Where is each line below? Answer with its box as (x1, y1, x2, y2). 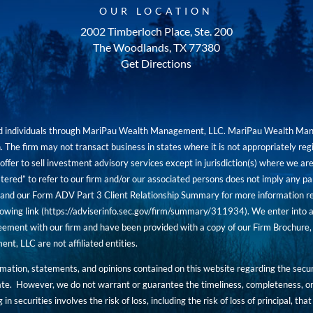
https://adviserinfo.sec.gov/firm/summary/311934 (44, 205, 245, 217)
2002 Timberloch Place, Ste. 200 (80, 24, 233, 38)
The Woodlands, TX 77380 (92, 41, 220, 54)
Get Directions (121, 57, 192, 71)
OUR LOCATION (99, 5, 214, 17)
